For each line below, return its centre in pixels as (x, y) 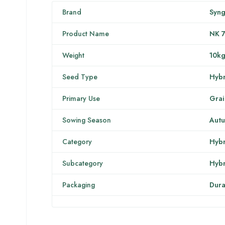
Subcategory (83, 163)
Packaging (79, 185)
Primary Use (81, 98)
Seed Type (80, 77)
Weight (73, 55)
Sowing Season (87, 120)
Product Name (86, 33)
